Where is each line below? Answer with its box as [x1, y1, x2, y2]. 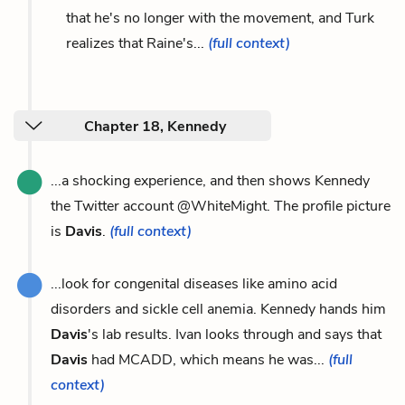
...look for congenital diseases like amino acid [51, 273, 337, 294]
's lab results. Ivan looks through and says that [88, 324, 381, 344]
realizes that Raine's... [66, 33, 208, 53]
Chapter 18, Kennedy [84, 116, 226, 137]
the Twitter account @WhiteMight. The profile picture [51, 195, 391, 216]
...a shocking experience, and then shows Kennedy [51, 170, 370, 191]
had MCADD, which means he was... [88, 349, 328, 370]
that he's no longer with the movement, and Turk [66, 7, 374, 28]
